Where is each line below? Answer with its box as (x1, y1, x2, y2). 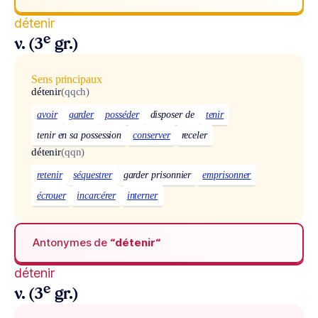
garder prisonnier (123, 169, 192, 180)
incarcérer (77, 190, 116, 201)
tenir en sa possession (37, 130, 122, 141)
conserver (133, 130, 170, 141)
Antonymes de (33, 236, 111, 250)
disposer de (150, 109, 194, 121)
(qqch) (60, 86, 90, 98)
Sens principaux (31, 73, 102, 86)
